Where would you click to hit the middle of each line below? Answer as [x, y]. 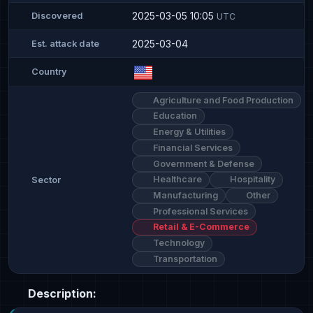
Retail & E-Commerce [200, 227]
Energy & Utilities [188, 132]
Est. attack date [65, 43]
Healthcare [176, 180]
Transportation [184, 259]
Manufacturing [184, 195]
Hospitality [252, 180]
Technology [177, 243]
